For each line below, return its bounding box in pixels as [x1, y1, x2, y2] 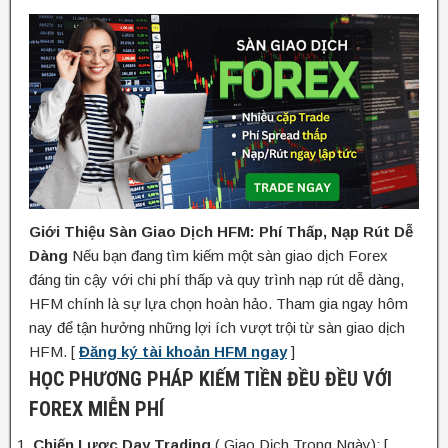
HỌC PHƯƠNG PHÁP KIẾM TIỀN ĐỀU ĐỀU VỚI [29, 366, 392, 391]
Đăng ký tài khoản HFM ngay [79, 342, 287, 360]
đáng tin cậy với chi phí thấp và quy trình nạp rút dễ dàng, [29, 270, 404, 288]
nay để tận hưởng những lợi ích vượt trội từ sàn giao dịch [29, 318, 405, 336]
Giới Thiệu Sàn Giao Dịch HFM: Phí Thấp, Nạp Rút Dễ [29, 222, 413, 240]
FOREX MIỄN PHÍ [29, 396, 164, 421]
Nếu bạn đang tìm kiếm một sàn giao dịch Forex [68, 246, 388, 264]
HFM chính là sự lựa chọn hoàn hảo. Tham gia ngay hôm [29, 294, 408, 312]
